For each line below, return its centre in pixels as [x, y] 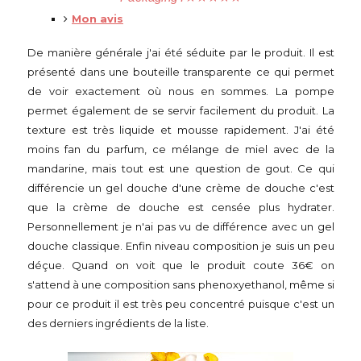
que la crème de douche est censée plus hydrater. [181, 207]
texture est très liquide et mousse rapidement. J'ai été [181, 130]
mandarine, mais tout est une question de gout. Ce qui [181, 168]
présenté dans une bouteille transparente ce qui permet [181, 72]
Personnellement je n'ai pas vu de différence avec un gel [181, 226]
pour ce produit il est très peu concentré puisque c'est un [181, 304]
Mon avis [98, 19]
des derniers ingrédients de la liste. [119, 323]
